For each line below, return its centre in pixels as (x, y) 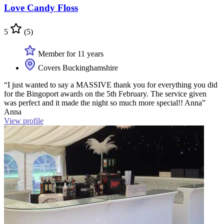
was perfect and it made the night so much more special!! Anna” (105, 103)
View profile (24, 121)
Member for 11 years (70, 54)
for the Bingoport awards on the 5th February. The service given (105, 94)
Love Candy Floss (41, 7)
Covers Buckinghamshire (77, 68)
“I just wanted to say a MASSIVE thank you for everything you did (111, 85)
